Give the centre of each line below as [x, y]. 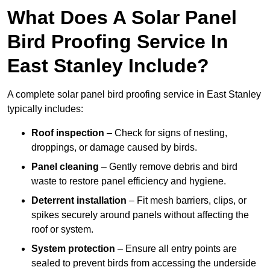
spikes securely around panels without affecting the [140, 215]
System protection [73, 249]
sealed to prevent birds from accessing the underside [144, 263]
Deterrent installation [79, 201]
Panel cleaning [65, 167]
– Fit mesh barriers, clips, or [187, 201]
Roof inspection [68, 133]
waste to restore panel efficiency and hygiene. [129, 181]
